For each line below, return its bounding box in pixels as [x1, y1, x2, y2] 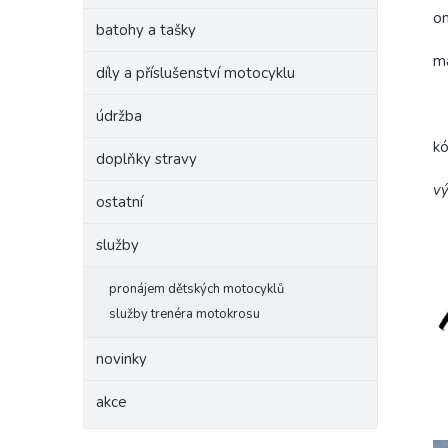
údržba [96, 106, 142, 126]
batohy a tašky [96, 20, 196, 40]
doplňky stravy [96, 149, 197, 169]
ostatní [96, 192, 143, 212]
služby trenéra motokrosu [109, 305, 260, 323]
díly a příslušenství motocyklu [96, 63, 295, 83]
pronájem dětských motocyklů [109, 280, 284, 298]
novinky [96, 349, 147, 369]
